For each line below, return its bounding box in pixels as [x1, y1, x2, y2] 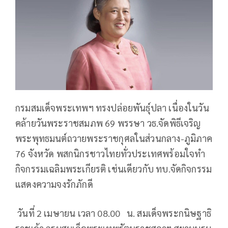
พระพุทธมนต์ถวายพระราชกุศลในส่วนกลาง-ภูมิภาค [15, 132, 213, 144]
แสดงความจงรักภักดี [15, 178, 93, 190]
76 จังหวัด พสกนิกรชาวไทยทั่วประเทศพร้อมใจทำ [15, 147, 206, 159]
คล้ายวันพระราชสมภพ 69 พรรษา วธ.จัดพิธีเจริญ [15, 117, 201, 129]
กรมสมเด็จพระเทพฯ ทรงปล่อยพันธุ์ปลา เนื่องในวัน [15, 101, 209, 113]
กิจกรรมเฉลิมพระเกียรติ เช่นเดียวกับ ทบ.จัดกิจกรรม [15, 162, 212, 175]
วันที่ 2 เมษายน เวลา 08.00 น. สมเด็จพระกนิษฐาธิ [15, 207, 211, 219]
